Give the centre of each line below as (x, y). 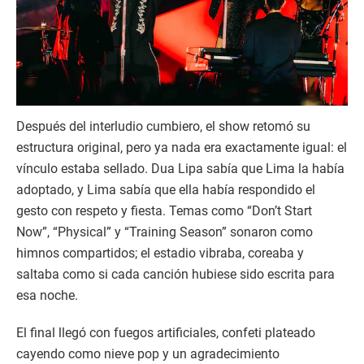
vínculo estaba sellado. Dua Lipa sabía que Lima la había (180, 169)
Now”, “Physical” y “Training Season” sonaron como (165, 232)
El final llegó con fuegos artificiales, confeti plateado (166, 333)
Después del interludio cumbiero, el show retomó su (163, 127)
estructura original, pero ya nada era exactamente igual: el (182, 148)
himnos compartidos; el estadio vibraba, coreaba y (160, 253)
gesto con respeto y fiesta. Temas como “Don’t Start (164, 211)
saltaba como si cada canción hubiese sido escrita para (175, 275)
